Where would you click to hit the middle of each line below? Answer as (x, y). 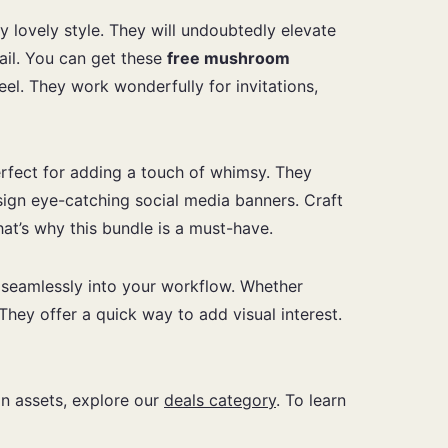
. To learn (311, 399)
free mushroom (228, 57)
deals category (220, 399)
